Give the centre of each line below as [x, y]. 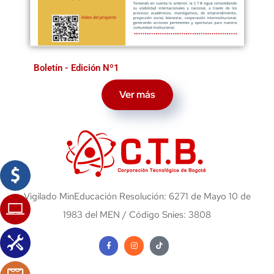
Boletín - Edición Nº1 [76, 68]
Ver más [137, 95]
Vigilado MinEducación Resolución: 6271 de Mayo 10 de [137, 197]
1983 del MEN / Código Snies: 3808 [137, 215]
